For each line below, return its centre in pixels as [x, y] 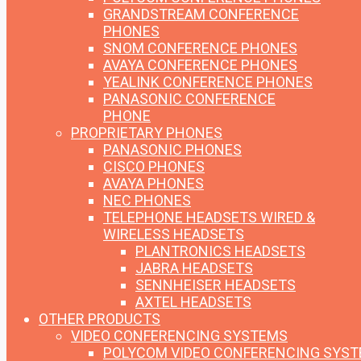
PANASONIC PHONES [172, 150]
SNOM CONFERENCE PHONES [200, 48]
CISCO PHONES [154, 167]
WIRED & [288, 218]
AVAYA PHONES [154, 184]
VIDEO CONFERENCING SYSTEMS [179, 336]
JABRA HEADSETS [194, 268]
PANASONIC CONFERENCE [189, 99]
